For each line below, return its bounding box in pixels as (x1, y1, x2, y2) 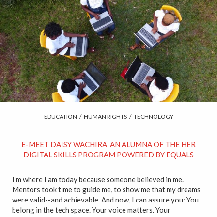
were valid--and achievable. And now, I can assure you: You (12, 195, 199, 204)
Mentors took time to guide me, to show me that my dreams (12, 185, 201, 194)
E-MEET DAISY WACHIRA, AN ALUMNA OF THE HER (21, 139, 196, 149)
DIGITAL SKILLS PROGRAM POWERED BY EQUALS (23, 150, 194, 159)
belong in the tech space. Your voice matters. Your (12, 205, 170, 214)
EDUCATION (44, 112, 77, 120)
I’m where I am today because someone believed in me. (12, 174, 184, 184)
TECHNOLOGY (133, 112, 173, 120)
